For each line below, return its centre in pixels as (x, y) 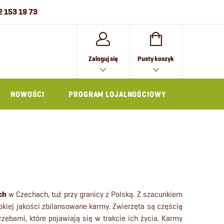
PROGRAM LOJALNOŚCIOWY (117, 94)
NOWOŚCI (28, 94)
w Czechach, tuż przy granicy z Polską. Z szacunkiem (94, 194)
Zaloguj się (103, 58)
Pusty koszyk (156, 58)
